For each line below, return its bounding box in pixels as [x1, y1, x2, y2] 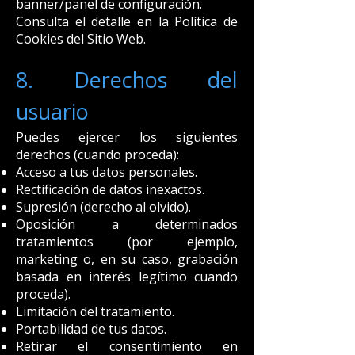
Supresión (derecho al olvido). [16, 198, 191, 216]
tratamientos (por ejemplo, [16, 233, 238, 250]
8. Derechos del [16, 65, 238, 94]
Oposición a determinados [16, 216, 238, 233]
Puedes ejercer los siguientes [16, 128, 238, 146]
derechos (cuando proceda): [16, 146, 179, 163]
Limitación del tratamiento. [16, 303, 174, 320]
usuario [16, 97, 89, 126]
